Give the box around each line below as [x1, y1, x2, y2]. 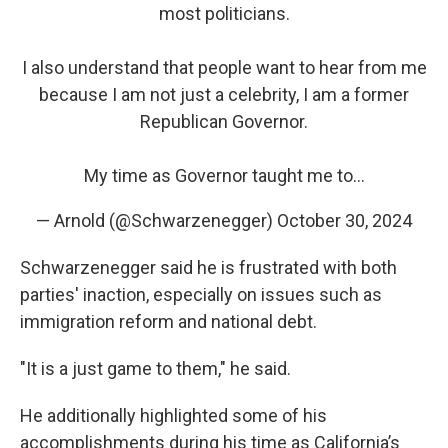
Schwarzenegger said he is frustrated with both [20, 257, 397, 278]
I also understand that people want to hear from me [21, 57, 427, 78]
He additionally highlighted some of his [20, 405, 327, 426]
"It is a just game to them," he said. [20, 358, 291, 379]
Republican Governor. [140, 111, 308, 132]
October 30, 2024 [277, 210, 412, 231]
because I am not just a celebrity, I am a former [39, 84, 409, 105]
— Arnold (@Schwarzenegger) [36, 210, 277, 231]
